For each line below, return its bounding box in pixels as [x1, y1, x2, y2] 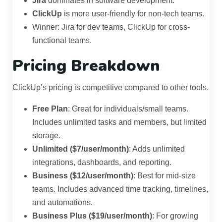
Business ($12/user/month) [32, 171, 133, 180]
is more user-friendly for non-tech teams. [62, 9, 204, 18]
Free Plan [32, 105, 68, 113]
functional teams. [32, 36, 92, 45]
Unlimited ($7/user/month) [32, 145, 129, 154]
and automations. [32, 198, 93, 207]
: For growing [152, 212, 198, 221]
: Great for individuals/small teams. [68, 105, 188, 113]
